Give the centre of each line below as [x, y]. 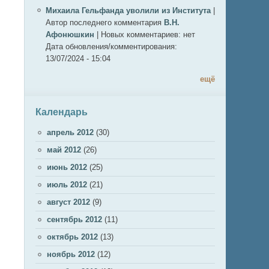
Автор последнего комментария [104, 23]
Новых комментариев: [142, 35]
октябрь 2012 [72, 237]
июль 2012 [67, 185]
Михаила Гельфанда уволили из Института [128, 11]
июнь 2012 [67, 167]
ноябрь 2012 [71, 254]
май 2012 [64, 150]
